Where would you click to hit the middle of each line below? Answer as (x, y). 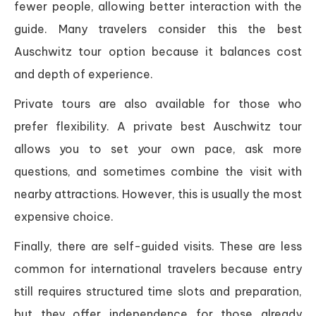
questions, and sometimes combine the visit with (158, 172)
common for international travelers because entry (158, 269)
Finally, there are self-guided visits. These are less (158, 247)
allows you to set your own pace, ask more (158, 149)
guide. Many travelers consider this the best (158, 29)
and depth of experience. (84, 74)
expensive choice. (64, 217)
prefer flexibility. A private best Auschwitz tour (158, 127)
